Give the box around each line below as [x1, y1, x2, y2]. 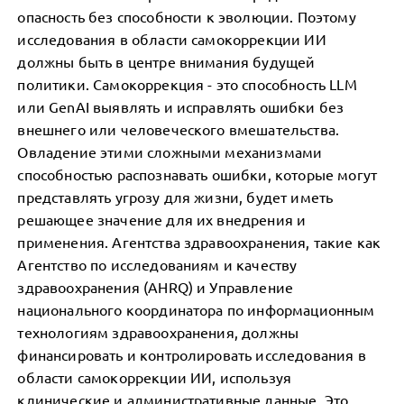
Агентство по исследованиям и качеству [17, 255, 298, 273]
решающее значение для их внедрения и [17, 210, 307, 228]
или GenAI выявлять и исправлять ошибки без [17, 97, 344, 115]
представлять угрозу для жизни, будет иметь [17, 188, 334, 206]
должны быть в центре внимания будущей [17, 52, 316, 70]
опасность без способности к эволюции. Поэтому [17, 7, 356, 25]
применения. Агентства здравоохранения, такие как [17, 233, 381, 251]
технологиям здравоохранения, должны [17, 323, 299, 341]
